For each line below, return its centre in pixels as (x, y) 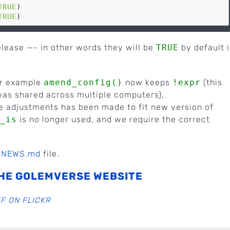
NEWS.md (21, 154)
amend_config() (83, 82)
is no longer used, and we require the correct (113, 119)
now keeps (148, 82)
